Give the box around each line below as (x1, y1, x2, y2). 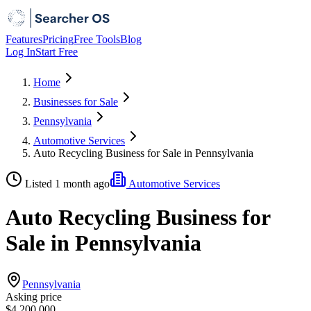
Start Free (35, 46, 78, 58)
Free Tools (74, 33, 120, 45)
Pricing (42, 33, 74, 45)
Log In (6, 46, 35, 58)
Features (6, 33, 42, 45)
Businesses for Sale (33, 96, 118, 108)
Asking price (6, 290, 62, 303)
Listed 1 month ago (25, 178, 110, 190)
